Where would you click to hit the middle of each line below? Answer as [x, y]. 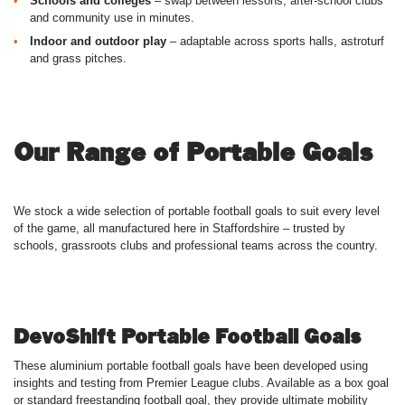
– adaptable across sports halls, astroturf [277, 41]
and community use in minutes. [112, 18]
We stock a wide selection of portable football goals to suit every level [197, 211]
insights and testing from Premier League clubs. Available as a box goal [201, 383]
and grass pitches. [78, 58]
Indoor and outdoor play [100, 41]
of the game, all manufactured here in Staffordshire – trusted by [179, 228]
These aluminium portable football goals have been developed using [191, 366]
